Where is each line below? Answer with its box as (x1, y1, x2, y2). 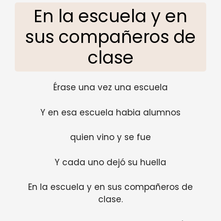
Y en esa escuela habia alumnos (40, 106, 181, 118)
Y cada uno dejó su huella (55, 156, 166, 168)
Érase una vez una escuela (53, 81, 168, 94)
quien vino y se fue (70, 131, 151, 144)
